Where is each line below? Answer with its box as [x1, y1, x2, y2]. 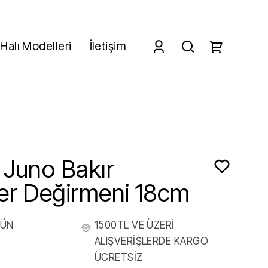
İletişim [89, 39, 127, 54]
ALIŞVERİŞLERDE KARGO [95, 235, 208, 248]
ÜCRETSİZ [95, 251, 143, 264]
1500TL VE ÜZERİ [95, 219, 175, 232]
